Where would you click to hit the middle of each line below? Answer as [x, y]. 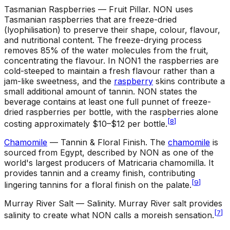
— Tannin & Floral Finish [96, 142]
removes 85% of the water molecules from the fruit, [106, 50]
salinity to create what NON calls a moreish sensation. [109, 215]
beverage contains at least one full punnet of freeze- [108, 101]
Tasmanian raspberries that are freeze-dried [90, 19]
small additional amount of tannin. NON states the [101, 91]
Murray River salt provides [170, 204]
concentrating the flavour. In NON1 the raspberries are [111, 60]
